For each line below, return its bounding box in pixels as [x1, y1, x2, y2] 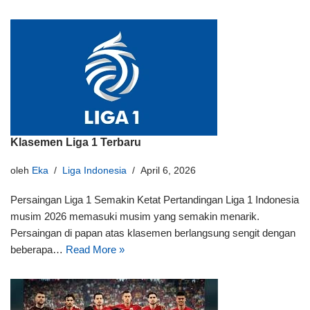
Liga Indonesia [62, 165, 127, 176]
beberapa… [10, 244, 66, 255]
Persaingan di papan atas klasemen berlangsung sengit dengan [10, 227, 295, 239]
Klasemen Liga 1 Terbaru [10, 136, 141, 148]
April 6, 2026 [140, 165, 196, 176]
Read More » [66, 244, 125, 255]
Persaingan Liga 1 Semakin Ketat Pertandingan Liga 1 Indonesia [10, 194, 299, 206]
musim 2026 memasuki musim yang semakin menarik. [10, 210, 259, 222]
